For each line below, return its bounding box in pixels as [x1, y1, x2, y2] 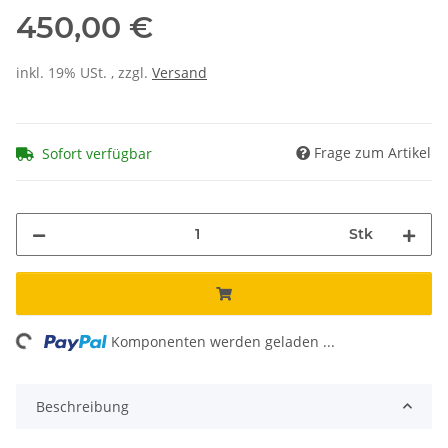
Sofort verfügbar [42, 143, 152, 163]
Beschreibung [36, 396, 129, 416]
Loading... [11, 332, 77, 384]
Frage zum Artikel [314, 142, 431, 162]
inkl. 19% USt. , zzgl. [16, 63, 152, 83]
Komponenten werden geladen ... [111, 331, 336, 351]
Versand [152, 63, 207, 83]
